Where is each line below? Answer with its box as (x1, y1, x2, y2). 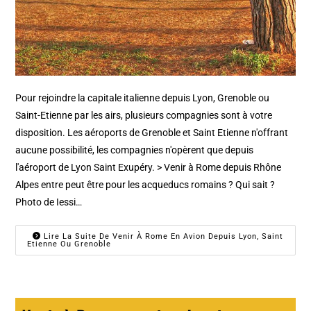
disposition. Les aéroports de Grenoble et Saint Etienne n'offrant (15, 126, 289, 138)
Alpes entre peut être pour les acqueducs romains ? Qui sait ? (15, 178, 276, 190)
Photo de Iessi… (15, 196, 83, 208)
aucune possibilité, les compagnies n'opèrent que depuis (15, 144, 254, 155)
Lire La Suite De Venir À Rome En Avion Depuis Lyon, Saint (41, 231, 284, 241)
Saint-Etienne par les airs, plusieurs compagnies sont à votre (15, 109, 273, 121)
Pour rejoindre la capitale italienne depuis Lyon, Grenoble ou (15, 92, 270, 103)
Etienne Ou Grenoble (27, 239, 112, 249)
